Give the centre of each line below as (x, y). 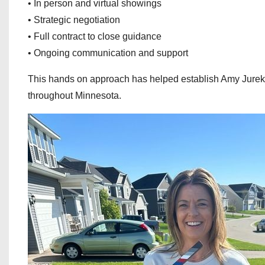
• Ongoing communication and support (108, 53)
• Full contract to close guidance (95, 36)
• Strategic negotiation (74, 20)
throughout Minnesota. (75, 96)
